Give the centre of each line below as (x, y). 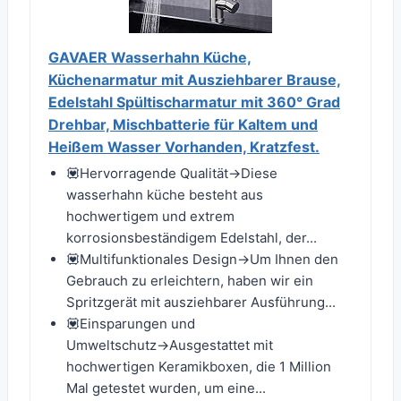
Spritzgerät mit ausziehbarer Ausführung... (201, 303)
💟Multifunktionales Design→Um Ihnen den (202, 260)
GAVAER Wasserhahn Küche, (150, 58)
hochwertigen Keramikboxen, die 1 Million (199, 367)
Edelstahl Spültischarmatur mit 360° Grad (194, 102)
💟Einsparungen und (131, 324)
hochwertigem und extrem (150, 217)
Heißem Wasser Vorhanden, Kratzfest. (184, 147)
